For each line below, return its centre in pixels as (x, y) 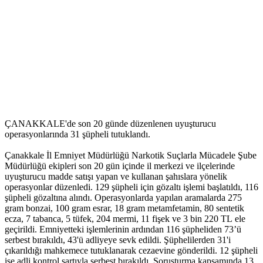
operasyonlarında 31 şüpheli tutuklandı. (77, 134)
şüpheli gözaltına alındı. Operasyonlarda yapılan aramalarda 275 (123, 198)
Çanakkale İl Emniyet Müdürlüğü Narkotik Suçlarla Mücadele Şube (131, 156)
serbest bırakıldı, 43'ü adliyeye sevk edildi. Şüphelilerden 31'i (118, 240)
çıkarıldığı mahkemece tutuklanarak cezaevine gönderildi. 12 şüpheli (131, 251)
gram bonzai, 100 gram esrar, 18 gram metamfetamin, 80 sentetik (124, 208)
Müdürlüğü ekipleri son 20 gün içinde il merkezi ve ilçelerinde (120, 166)
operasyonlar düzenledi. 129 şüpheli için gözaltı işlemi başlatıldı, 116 (131, 187)
